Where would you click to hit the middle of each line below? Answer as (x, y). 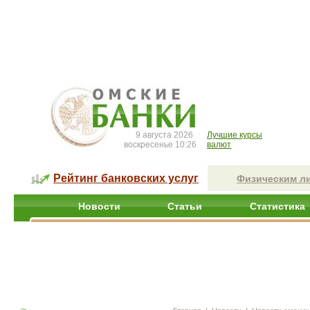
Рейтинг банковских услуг (126, 178)
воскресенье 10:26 (160, 145)
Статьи (185, 206)
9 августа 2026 (164, 135)
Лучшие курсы (235, 135)
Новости (99, 206)
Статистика (277, 206)
